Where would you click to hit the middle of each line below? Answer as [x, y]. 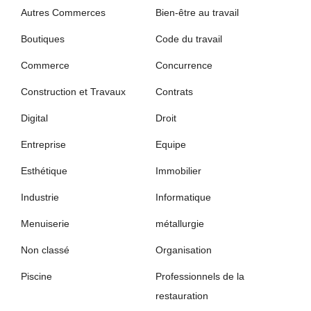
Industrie [40, 197]
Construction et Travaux [73, 91]
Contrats [174, 91]
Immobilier [178, 170]
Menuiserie [45, 223]
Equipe [171, 144]
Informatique [183, 197]
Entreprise [43, 144]
